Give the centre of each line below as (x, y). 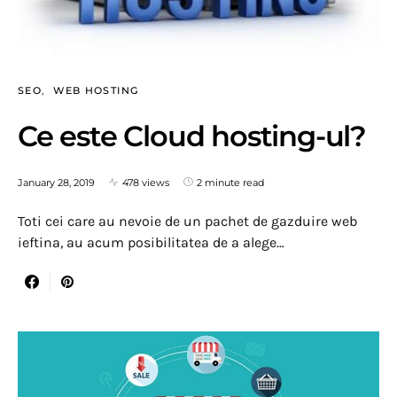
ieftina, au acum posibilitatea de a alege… (151, 242)
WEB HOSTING (96, 90)
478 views (146, 182)
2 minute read (230, 182)
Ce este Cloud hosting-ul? (192, 136)
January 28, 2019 (56, 182)
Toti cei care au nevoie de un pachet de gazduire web (187, 221)
